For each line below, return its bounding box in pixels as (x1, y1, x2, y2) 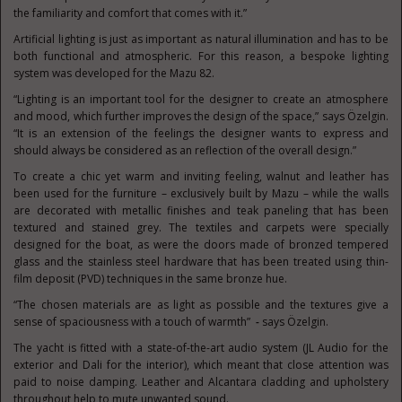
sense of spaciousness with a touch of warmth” (13, 314, 251, 329)
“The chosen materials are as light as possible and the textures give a (13, 297, 389, 312)
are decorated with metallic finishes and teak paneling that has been (13, 203, 389, 218)
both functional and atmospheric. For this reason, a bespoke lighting (13, 48, 389, 64)
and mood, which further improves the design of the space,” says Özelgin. (13, 109, 389, 124)
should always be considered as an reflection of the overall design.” (13, 143, 357, 158)
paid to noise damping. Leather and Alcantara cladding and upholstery (13, 374, 389, 389)
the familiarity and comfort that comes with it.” (13, 5, 248, 21)
